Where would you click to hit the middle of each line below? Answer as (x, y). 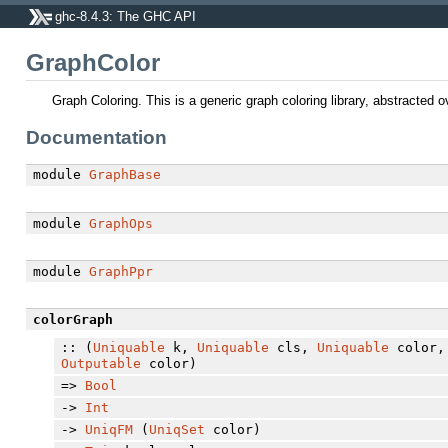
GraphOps (120, 223)
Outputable (100, 363)
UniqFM (108, 429)
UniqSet (176, 429)
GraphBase (124, 175)
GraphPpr (120, 271)
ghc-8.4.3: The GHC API (125, 16)
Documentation (96, 137)
